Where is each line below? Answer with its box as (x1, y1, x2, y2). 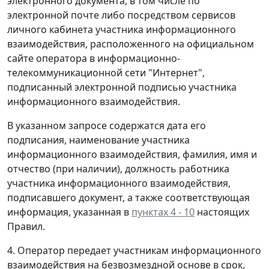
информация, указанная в (7, 205, 131, 219)
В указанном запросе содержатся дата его (7, 119, 206, 133)
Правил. (7, 220, 45, 234)
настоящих (195, 205, 249, 219)
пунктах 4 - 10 (131, 205, 195, 219)
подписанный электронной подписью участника (7, 80, 237, 94)
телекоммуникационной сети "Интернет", (7, 66, 205, 80)
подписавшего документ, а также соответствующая (7, 191, 250, 205)
